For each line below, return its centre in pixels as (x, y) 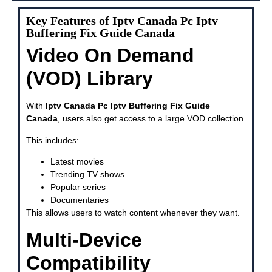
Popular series (78, 187)
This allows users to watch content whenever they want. (133, 213)
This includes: (53, 140)
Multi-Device (84, 240)
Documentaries (80, 200)
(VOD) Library (90, 79)
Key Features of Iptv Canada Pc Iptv (122, 21)
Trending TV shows (87, 175)
